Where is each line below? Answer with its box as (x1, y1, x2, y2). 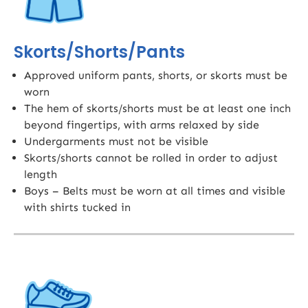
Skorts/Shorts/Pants (14, 41, 185, 64)
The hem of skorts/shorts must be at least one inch (24, 102, 291, 115)
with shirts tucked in (24, 201, 131, 214)
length (24, 168, 57, 181)
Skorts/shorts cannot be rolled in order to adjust (24, 151, 278, 165)
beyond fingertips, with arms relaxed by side (24, 118, 259, 132)
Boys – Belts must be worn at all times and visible (24, 184, 285, 198)
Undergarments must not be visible (24, 135, 208, 148)
